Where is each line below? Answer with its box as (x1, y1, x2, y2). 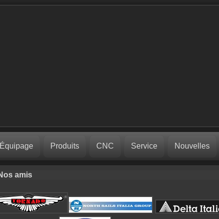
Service (131, 142, 157, 150)
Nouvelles (174, 142, 210, 150)
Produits (50, 142, 79, 150)
